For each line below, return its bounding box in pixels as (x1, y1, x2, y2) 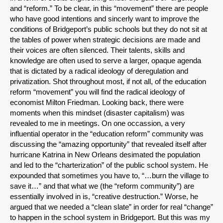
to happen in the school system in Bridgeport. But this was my (10, 213, 210, 222)
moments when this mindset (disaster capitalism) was (10, 109, 185, 117)
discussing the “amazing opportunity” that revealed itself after (10, 140, 207, 149)
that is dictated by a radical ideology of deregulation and (10, 67, 188, 76)
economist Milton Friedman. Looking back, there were (10, 98, 184, 107)
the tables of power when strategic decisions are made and (10, 35, 200, 44)
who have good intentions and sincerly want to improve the (10, 14, 199, 23)
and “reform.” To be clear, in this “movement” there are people (10, 4, 208, 13)
